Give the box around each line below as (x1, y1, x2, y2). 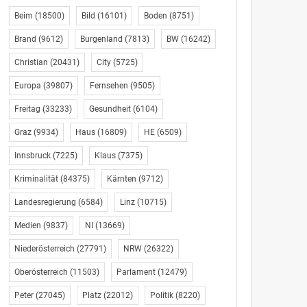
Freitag (14, 104, 40, 114)
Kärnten (106, 174, 136, 184)
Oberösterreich (14, 267, 68, 277)
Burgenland (79, 34, 123, 44)
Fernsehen (89, 81, 128, 90)
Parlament (116, 267, 156, 277)
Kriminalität (14, 174, 58, 184)
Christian (14, 58, 48, 67)
